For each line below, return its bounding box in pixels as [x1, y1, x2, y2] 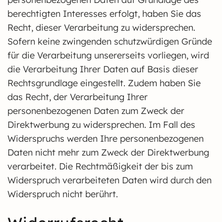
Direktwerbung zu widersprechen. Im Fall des [7, 119, 195, 130]
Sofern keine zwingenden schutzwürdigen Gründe [7, 36, 212, 47]
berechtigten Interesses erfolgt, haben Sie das [7, 8, 201, 19]
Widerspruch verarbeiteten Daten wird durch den [7, 174, 212, 186]
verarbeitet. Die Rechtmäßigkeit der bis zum [7, 161, 193, 172]
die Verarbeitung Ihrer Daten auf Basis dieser [7, 63, 198, 75]
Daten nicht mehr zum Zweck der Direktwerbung [7, 147, 209, 158]
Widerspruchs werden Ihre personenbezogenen [7, 133, 204, 144]
